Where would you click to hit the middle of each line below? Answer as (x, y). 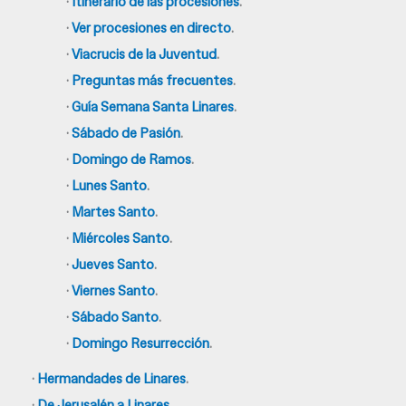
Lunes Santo (109, 185)
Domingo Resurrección (140, 343)
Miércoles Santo (120, 238)
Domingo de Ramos (131, 159)
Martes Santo (113, 212)
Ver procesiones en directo (151, 28)
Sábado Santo (115, 317)
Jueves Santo (112, 264)
